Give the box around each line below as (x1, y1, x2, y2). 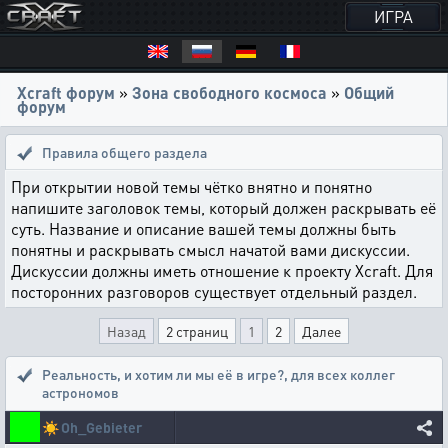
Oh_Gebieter (61, 418, 142, 436)
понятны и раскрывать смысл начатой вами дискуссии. (11, 239, 410, 260)
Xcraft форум (17, 82, 115, 103)
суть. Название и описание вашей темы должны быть (11, 218, 396, 239)
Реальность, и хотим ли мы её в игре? (42, 365, 284, 383)
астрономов (42, 383, 119, 401)
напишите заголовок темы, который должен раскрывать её (11, 197, 436, 218)
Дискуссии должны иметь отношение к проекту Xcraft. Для (11, 260, 433, 281)
